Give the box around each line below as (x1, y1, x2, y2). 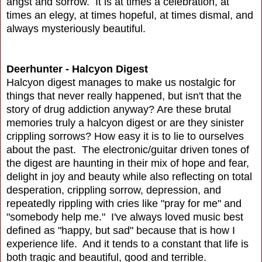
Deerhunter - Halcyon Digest (6, 63, 148, 75)
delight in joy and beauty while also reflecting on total (6, 171, 252, 183)
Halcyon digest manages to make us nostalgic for (6, 77, 236, 89)
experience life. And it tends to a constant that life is (6, 238, 249, 250)
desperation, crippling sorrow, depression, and (6, 184, 221, 196)
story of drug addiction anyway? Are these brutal (6, 104, 231, 116)
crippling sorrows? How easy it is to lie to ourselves (6, 130, 244, 143)
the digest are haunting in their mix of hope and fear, (6, 157, 249, 170)
